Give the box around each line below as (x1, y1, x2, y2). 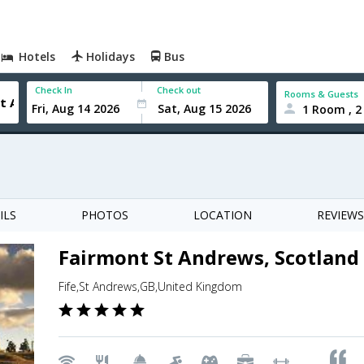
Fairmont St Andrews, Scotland (58, 244, 359, 271)
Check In (35, 84, 73, 96)
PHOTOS (81, 207, 128, 223)
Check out (157, 84, 201, 96)
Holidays (83, 49, 136, 64)
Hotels (15, 49, 56, 64)
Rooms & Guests (284, 87, 359, 100)
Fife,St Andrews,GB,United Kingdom (58, 279, 242, 294)
